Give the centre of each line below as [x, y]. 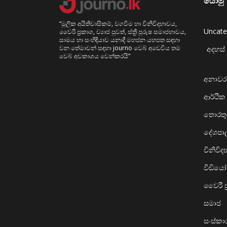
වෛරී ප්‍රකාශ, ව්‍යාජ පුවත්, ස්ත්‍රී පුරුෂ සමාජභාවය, [123, 32]
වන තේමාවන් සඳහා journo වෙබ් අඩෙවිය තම [120, 48]
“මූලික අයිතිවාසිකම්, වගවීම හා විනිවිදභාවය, [118, 24]
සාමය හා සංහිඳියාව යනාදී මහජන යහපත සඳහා [120, 40]
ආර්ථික [215, 97]
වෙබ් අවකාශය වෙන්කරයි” [95, 56]
